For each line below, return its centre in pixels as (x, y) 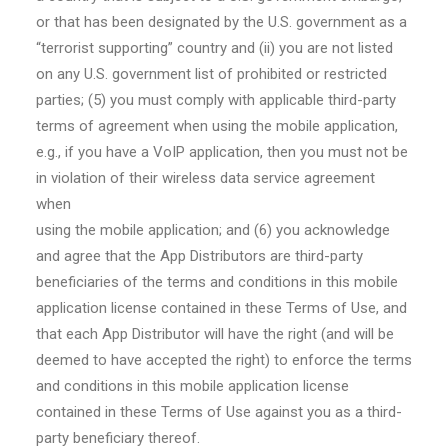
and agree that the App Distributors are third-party (199, 256)
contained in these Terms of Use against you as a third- (219, 412)
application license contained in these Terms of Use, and (221, 308)
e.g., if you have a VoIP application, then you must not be (222, 152)
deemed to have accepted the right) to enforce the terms (224, 360)
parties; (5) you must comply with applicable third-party (216, 100)
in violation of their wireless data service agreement (205, 178)
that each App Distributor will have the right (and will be (215, 334)
